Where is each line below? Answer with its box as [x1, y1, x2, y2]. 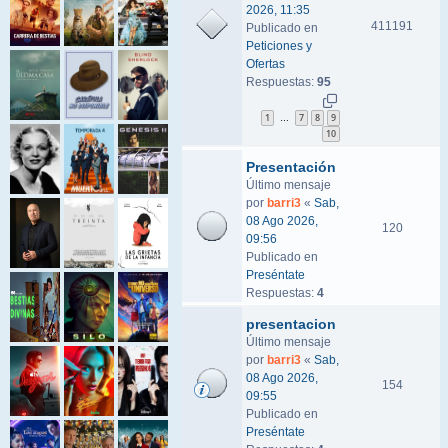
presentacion [246, 316, 336, 332]
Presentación [246, 159, 336, 175]
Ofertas [246, 57, 285, 71]
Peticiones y [246, 39, 312, 53]
